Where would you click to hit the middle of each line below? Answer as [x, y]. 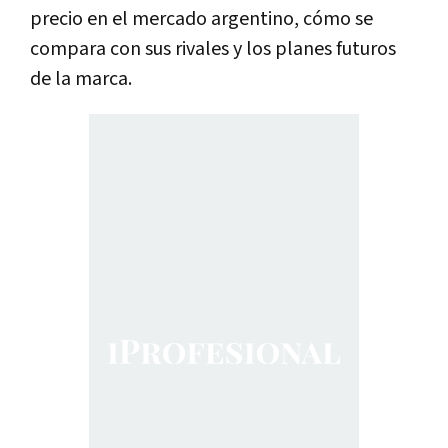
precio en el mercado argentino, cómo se [201, 18]
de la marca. [81, 78]
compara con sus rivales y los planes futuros [213, 48]
